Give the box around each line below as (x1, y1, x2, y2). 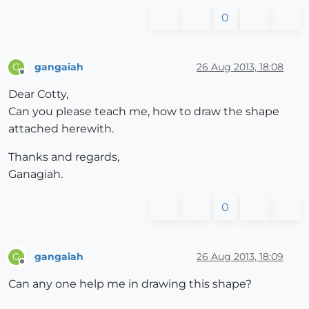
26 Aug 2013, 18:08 (197, 60, 283, 73)
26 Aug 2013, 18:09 (197, 250, 283, 263)
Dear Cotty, (8, 88, 68, 101)
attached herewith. (8, 122, 114, 136)
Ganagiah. (8, 168, 63, 181)
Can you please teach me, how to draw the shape (8, 105, 279, 119)
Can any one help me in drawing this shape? (8, 277, 252, 291)
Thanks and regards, (8, 150, 119, 164)
